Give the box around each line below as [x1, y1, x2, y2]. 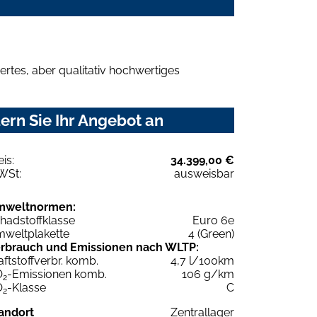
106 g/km [182, 267, 234, 281]
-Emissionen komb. [7, 267, 107, 281]
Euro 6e [192, 213, 234, 227]
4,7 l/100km [171, 253, 234, 267]
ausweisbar [174, 166, 234, 180]
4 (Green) [188, 226, 234, 241]
